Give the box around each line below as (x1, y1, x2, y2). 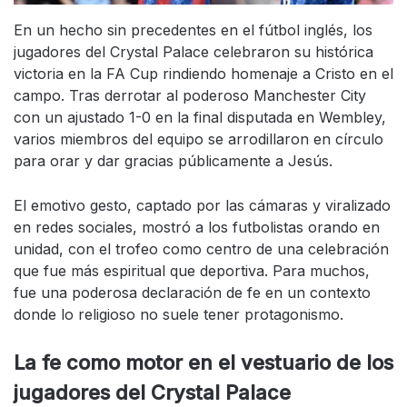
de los (331, 351, 393, 375)
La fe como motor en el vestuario (14, 351, 331, 375)
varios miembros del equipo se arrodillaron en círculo (14, 130, 383, 149)
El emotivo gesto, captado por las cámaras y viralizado (14, 196, 391, 215)
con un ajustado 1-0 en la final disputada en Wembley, (14, 108, 386, 127)
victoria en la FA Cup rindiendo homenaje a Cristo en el (14, 65, 393, 84)
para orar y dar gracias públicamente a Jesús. (14, 152, 333, 171)
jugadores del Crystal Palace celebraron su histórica (14, 43, 373, 62)
